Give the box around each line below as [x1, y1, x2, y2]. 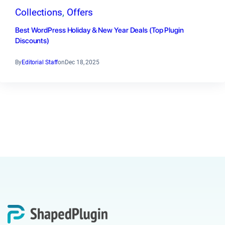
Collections [15, 7, 62, 19]
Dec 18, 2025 [65, 59, 99, 66]
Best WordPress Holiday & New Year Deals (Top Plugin [15, 26, 184, 35]
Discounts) [15, 36, 50, 46]
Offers [66, 7, 93, 19]
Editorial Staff [21, 59, 58, 66]
